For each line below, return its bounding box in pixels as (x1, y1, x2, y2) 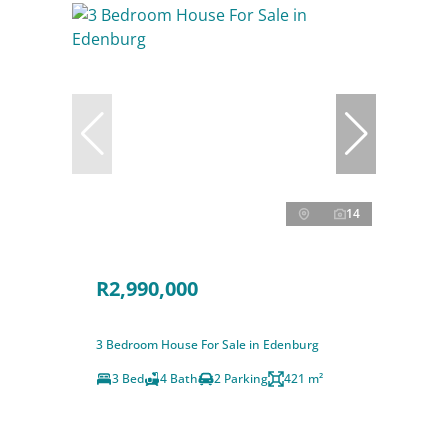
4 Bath (160, 370, 198, 388)
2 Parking (214, 370, 268, 388)
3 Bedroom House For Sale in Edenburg (96, 336, 319, 354)
